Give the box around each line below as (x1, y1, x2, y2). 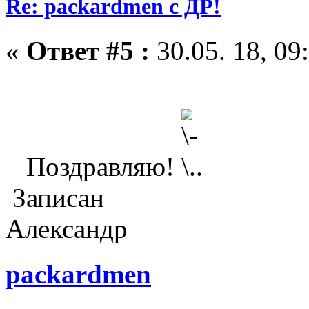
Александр (6, 213, 128, 243)
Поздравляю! (6, 151, 181, 181)
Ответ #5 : (26, 35, 150, 66)
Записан (6, 182, 104, 212)
